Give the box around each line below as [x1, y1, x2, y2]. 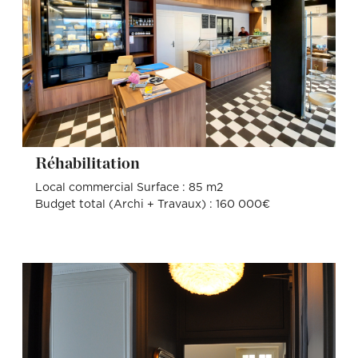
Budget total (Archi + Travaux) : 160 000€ [34, 199, 270, 211]
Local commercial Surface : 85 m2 [34, 182, 223, 194]
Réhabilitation [46, 155, 140, 172]
